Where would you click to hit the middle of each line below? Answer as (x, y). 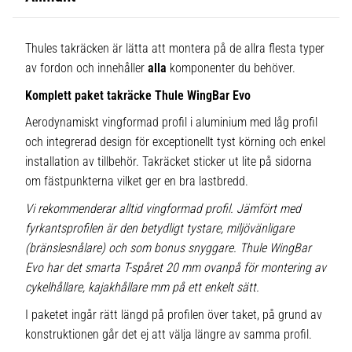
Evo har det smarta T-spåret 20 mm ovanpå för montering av (176, 268)
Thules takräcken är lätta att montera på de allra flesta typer (175, 49)
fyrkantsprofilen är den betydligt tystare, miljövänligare (159, 229)
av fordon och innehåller (86, 68)
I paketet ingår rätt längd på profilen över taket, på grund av (174, 314)
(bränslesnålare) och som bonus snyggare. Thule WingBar (168, 248)
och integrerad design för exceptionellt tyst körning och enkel (175, 142)
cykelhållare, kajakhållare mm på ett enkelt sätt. (142, 288)
